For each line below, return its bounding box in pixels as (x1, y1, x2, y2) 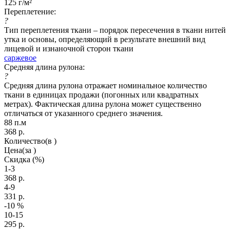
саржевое (4, 53, 36, 62)
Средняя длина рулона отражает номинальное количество (4, 81, 207, 90)
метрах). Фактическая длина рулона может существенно (4, 99, 201, 108)
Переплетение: (4, 7, 56, 16)
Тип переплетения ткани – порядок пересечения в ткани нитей (4, 25, 226, 34)
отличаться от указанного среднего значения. (4, 108, 163, 118)
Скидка (4, 155, 30, 164)
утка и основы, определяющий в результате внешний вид (4, 34, 205, 44)
